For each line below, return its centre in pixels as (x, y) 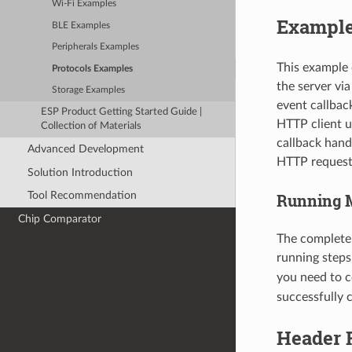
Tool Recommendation (82, 196)
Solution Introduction (80, 172)
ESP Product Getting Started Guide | (122, 112)
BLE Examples (81, 25)
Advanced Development (85, 149)
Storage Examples (89, 90)
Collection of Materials (92, 126)
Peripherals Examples (96, 47)
